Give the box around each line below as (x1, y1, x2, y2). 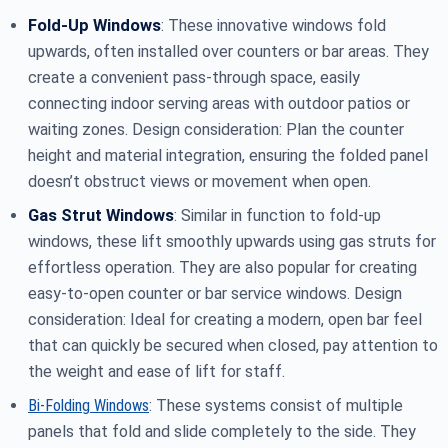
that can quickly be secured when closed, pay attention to (28, 336, 438, 356)
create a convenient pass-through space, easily (28, 68, 360, 88)
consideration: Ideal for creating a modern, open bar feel (28, 310, 422, 330)
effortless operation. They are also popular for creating (28, 258, 417, 278)
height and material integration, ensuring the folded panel (28, 146, 428, 166)
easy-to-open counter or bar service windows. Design (28, 284, 402, 304)
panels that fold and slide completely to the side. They (28, 422, 416, 442)
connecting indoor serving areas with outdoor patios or (28, 94, 410, 114)
